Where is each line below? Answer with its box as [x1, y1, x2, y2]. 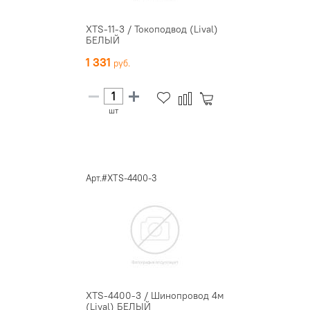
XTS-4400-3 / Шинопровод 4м [86, 289, 224, 302]
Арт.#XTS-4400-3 [86, 172, 157, 183]
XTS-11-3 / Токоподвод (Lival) [86, 22, 218, 35]
